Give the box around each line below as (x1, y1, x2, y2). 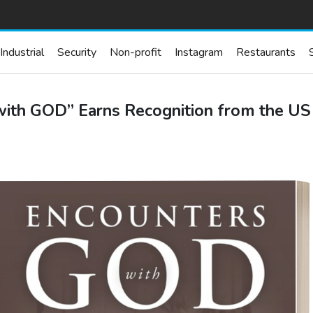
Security (57, 45, 96, 61)
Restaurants (235, 45, 296, 61)
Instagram (174, 45, 223, 61)
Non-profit (109, 45, 161, 61)
